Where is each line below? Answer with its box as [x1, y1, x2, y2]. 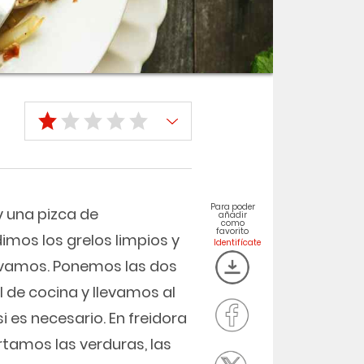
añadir [218, 209, 247, 221]
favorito [216, 225, 249, 237]
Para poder [210, 201, 255, 213]
